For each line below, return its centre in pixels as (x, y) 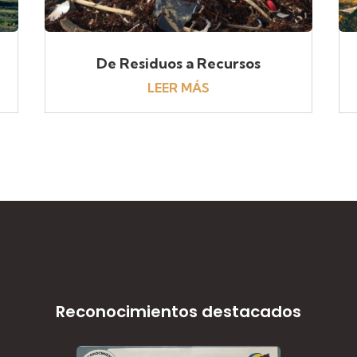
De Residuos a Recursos (178, 63)
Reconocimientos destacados (178, 312)
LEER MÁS (178, 87)
